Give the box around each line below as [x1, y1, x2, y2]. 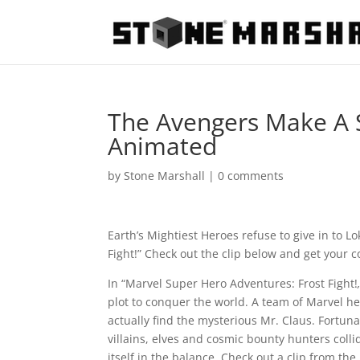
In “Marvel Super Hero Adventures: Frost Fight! [108, 276, 358, 291]
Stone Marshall [124, 168, 206, 183]
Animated [108, 129, 218, 162]
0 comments [218, 168, 284, 183]
